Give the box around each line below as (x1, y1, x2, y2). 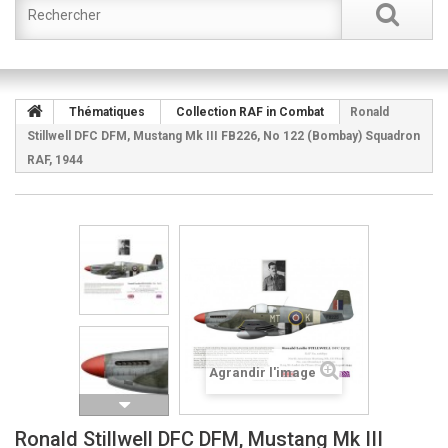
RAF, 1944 (27, 153, 83, 167)
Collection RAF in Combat (176, 105, 324, 119)
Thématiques (69, 105, 145, 119)
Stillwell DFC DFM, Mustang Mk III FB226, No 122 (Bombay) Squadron (27, 129, 420, 143)
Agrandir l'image (209, 365, 316, 380)
